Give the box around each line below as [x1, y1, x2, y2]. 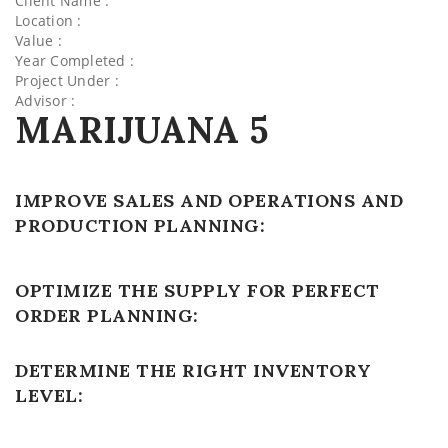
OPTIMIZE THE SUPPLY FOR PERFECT [15, 279, 380, 302]
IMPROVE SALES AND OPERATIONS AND [15, 189, 403, 212]
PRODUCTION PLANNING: [15, 214, 265, 237]
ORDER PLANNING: [15, 304, 199, 327]
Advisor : [15, 91, 76, 110]
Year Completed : [15, 51, 134, 70]
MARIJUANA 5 [15, 107, 268, 153]
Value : [15, 31, 62, 50]
